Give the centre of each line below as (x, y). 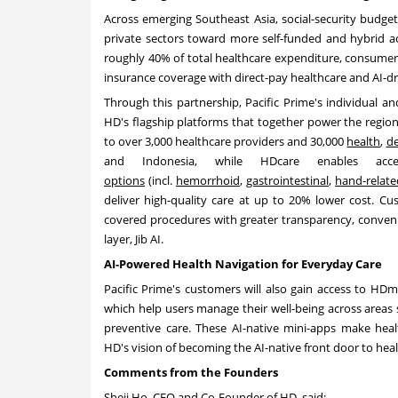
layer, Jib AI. (134, 239)
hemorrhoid (208, 181)
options (124, 181)
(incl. (160, 181)
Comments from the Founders (191, 373)
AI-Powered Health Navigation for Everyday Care (243, 264)
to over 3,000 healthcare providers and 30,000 (226, 142)
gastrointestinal (287, 181)
